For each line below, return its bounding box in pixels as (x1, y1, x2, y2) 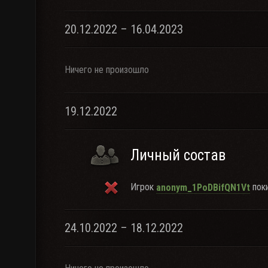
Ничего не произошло (65, 64, 149, 75)
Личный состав (130, 147, 226, 164)
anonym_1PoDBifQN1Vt (156, 181, 250, 193)
